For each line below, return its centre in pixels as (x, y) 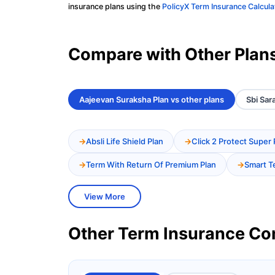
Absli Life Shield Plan (125, 141)
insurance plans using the (115, 6)
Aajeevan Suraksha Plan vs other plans (152, 100)
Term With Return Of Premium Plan (151, 165)
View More (105, 197)
